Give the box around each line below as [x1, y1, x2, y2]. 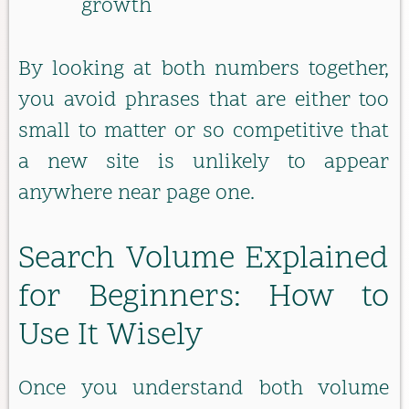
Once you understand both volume [18, 375, 389, 404]
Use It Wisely [18, 315, 203, 360]
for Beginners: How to [18, 277, 389, 321]
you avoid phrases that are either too [18, 86, 389, 115]
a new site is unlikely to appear [18, 148, 389, 177]
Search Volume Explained [18, 238, 389, 283]
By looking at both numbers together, [18, 55, 389, 84]
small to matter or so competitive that [18, 117, 389, 146]
